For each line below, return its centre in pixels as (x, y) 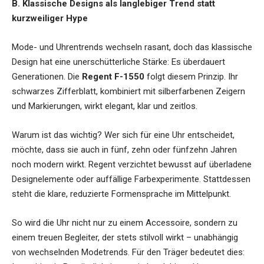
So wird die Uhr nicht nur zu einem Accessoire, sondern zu (125, 223)
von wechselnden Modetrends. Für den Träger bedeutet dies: (128, 253)
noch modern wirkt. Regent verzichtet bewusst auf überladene (132, 165)
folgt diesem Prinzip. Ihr (191, 77)
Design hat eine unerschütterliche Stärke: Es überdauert (118, 62)
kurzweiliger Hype (50, 19)
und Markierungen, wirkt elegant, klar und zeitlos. (105, 106)
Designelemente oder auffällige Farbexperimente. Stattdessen (131, 179)
